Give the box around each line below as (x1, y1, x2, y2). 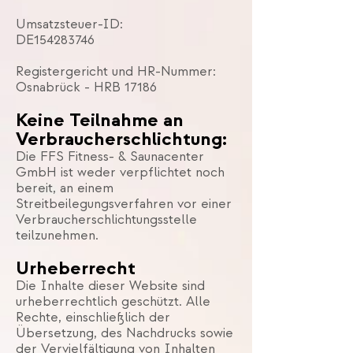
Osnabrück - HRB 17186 (16, 80, 157, 95)
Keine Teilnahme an (16, 109, 184, 132)
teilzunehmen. (16, 228, 98, 243)
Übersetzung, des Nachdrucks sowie (16, 325, 233, 341)
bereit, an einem (16, 180, 113, 196)
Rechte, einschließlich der (16, 310, 170, 325)
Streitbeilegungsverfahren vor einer (16, 196, 232, 212)
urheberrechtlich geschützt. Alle (16, 294, 210, 310)
